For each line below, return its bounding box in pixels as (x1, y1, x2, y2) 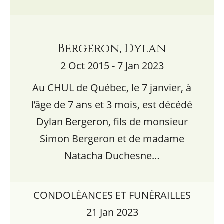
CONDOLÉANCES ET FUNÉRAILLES (33, 188, 191, 202)
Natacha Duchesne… (64, 149, 160, 162)
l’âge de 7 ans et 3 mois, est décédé (31, 98, 192, 111)
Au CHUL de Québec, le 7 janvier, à (32, 81, 191, 94)
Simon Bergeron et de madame (39, 132, 184, 145)
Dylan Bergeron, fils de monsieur (36, 115, 188, 128)
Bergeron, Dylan (58, 41, 166, 57)
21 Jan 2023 (86, 205, 138, 219)
